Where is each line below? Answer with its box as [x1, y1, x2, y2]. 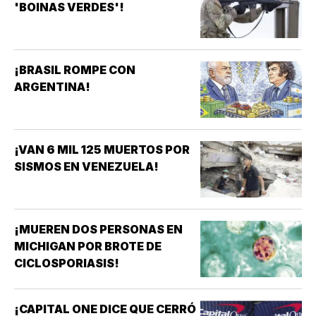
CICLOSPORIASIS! [14, 256, 119, 271]
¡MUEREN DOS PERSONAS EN [14, 222, 183, 237]
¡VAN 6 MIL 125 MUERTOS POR [14, 142, 190, 157]
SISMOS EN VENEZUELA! [14, 159, 159, 174]
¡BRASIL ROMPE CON [14, 63, 135, 78]
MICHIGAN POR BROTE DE [14, 239, 162, 254]
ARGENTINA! [14, 80, 90, 95]
